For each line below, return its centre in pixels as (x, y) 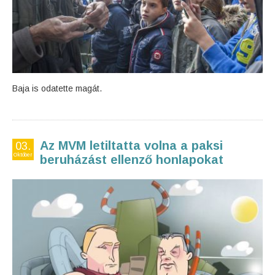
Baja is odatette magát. (57, 88)
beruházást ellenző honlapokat (132, 160)
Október (23, 155)
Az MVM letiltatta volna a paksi (131, 145)
